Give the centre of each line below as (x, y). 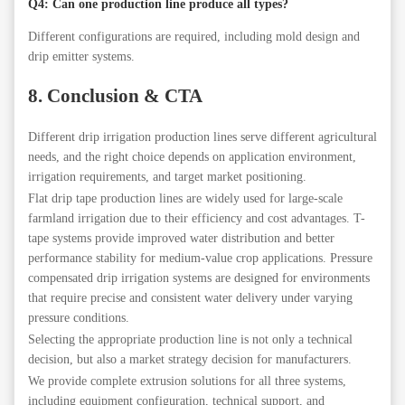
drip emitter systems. (81, 56)
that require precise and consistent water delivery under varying (190, 297)
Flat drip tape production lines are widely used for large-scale (185, 198)
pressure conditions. (79, 317)
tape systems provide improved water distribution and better (181, 238)
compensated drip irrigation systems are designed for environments (199, 278)
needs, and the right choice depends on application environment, (192, 156)
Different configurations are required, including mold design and (194, 36)
